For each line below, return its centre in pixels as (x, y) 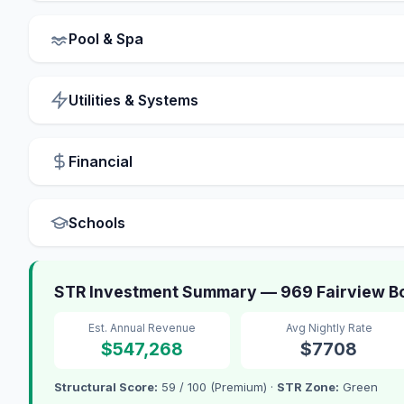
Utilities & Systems (133, 101)
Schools (97, 223)
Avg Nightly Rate (329, 328)
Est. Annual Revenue (142, 328)
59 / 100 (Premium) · (217, 387)
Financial (101, 162)
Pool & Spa (106, 39)
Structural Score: (106, 387)
